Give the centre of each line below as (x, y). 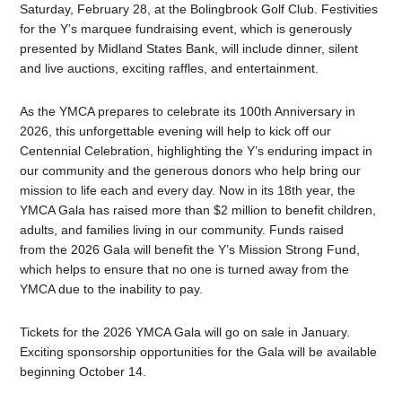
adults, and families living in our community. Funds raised (182, 230)
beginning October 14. (83, 372)
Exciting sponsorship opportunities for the (139, 352)
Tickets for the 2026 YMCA (97, 332)
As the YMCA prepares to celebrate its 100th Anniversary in (188, 112)
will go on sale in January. (276, 332)
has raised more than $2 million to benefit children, (231, 210)
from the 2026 (62, 250)
